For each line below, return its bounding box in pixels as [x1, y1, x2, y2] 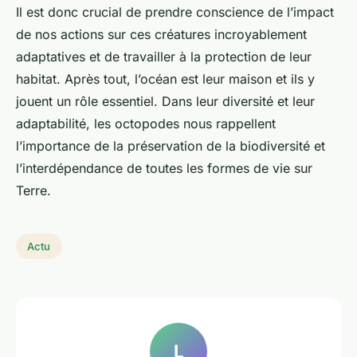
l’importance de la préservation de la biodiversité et [16, 138, 325, 155]
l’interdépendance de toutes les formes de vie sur [16, 160, 312, 177]
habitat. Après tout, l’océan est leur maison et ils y [16, 71, 315, 88]
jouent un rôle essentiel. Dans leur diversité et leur [16, 93, 315, 110]
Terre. [16, 182, 51, 199]
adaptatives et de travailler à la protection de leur [16, 49, 312, 65]
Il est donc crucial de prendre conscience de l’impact [16, 4, 334, 21]
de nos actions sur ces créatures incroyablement [16, 26, 307, 43]
